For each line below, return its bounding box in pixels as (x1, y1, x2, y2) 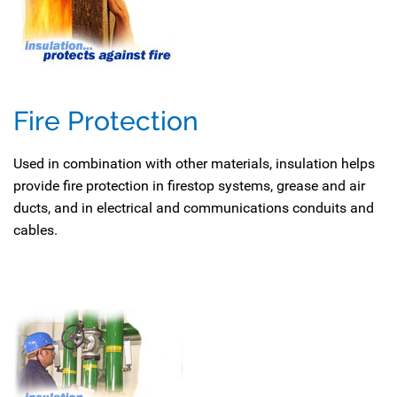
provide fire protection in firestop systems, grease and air (13, 177, 365, 194)
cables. (13, 222, 58, 238)
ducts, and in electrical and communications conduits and (13, 199, 374, 216)
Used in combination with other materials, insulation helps (13, 155, 375, 172)
